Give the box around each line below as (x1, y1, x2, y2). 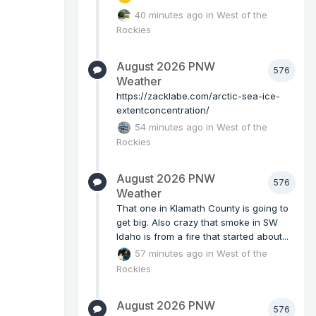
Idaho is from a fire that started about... (116, 231, 288, 243)
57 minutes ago (135, 247, 204, 259)
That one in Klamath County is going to (116, 202, 288, 214)
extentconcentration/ (116, 104, 209, 116)
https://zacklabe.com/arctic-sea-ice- (116, 90, 280, 102)
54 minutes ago (135, 121, 204, 133)
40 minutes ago (135, 8, 204, 20)
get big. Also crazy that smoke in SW (116, 217, 278, 229)
